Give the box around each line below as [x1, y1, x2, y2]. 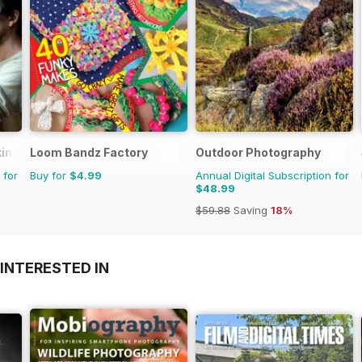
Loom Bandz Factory [30, 145, 148, 160]
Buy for [30, 169, 69, 183]
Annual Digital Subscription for [196, 169, 349, 183]
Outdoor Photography [196, 145, 321, 160]
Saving [230, 204, 271, 217]
